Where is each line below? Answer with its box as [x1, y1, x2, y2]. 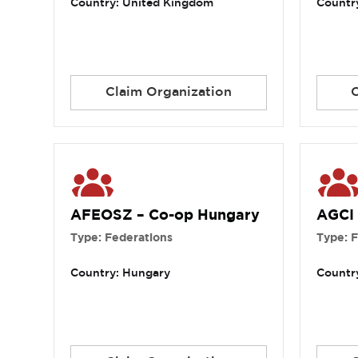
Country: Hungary [70, 268, 171, 279]
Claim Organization [105, 86, 232, 99]
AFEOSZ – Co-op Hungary [70, 209, 261, 223]
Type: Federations [70, 233, 173, 244]
